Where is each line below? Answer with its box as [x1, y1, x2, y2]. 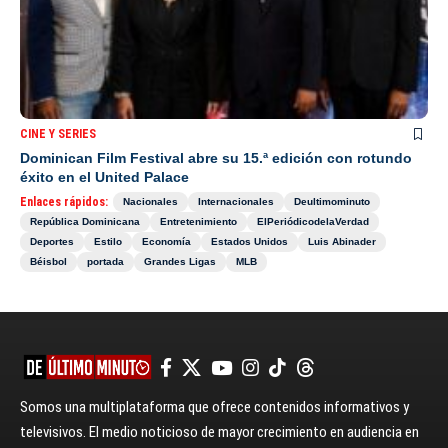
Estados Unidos [211, 235, 288, 247]
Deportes [30, 235, 74, 247]
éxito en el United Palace [20, 168, 189, 185]
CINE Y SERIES [20, 126, 96, 141]
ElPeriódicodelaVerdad [257, 215, 369, 227]
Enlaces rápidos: [20, 194, 108, 209]
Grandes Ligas [144, 255, 216, 267]
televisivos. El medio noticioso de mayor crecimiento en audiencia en [20, 422, 419, 441]
